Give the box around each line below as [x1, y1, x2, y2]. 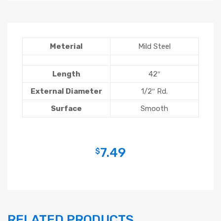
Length [52, 69, 80, 78]
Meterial [50, 41, 83, 51]
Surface [51, 104, 82, 113]
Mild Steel [138, 41, 171, 51]
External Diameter [31, 86, 102, 96]
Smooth [141, 104, 168, 113]
